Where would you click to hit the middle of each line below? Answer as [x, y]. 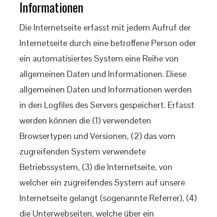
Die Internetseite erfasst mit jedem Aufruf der [105, 27]
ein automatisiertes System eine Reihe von [99, 58]
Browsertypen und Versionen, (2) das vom [97, 136]
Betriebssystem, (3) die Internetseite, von [96, 167]
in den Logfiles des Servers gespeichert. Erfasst [107, 105]
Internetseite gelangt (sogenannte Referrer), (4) [108, 198]
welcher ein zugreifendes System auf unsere [102, 182]
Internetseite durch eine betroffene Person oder [108, 43]
